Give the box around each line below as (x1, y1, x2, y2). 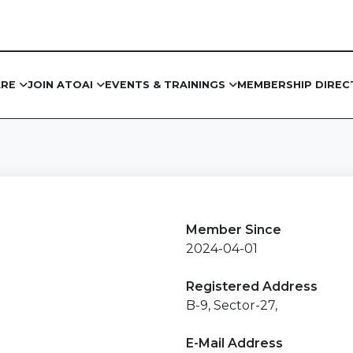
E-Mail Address (186, 335, 283, 351)
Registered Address (186, 278, 318, 294)
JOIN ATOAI (28, 79, 96, 91)
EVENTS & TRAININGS (105, 79, 229, 91)
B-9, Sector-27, (186, 297, 277, 313)
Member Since (186, 221, 281, 237)
